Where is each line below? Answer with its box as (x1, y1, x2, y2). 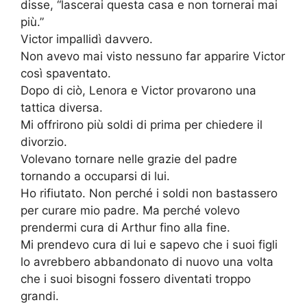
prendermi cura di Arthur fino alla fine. (21, 221, 230, 235)
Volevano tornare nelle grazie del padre (21, 152, 237, 167)
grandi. (21, 289, 59, 304)
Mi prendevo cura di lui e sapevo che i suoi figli (21, 238, 278, 252)
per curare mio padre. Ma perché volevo (21, 204, 240, 218)
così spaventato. (21, 66, 111, 81)
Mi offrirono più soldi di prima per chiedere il (21, 118, 262, 132)
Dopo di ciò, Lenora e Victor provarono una (21, 84, 256, 98)
